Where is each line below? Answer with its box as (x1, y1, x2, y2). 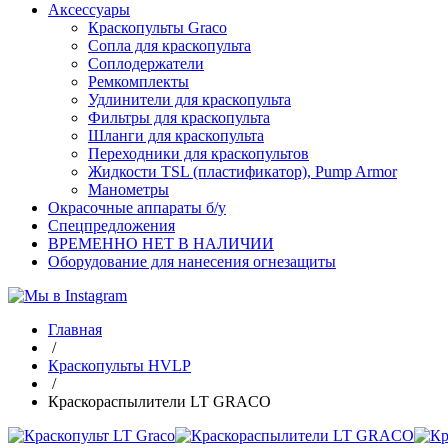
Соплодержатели (88, 54, 204, 72)
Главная (48, 320, 102, 338)
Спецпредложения (48, 216, 175, 234)
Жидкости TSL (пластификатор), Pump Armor (88, 162, 397, 180)
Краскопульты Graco (88, 18, 227, 36)
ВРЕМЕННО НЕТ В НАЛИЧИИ (48, 234, 274, 252)
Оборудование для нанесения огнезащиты (48, 252, 336, 270)
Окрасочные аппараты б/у (48, 198, 226, 216)
